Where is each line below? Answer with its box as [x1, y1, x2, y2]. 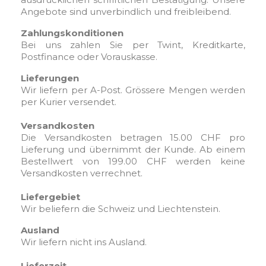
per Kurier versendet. [21, 96, 116, 107]
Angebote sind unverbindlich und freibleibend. [21, 6, 231, 17]
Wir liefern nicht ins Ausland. [21, 236, 147, 248]
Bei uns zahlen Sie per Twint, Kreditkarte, [21, 39, 245, 50]
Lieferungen [21, 72, 79, 84]
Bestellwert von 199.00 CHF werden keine [21, 156, 245, 167]
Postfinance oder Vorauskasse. [21, 51, 157, 62]
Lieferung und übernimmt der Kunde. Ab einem [21, 144, 245, 155]
